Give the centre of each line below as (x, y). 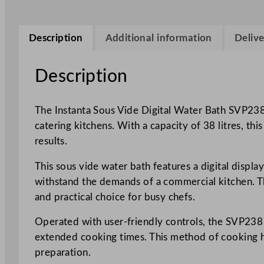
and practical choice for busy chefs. (115, 197)
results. (51, 141)
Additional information (159, 38)
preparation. (62, 253)
